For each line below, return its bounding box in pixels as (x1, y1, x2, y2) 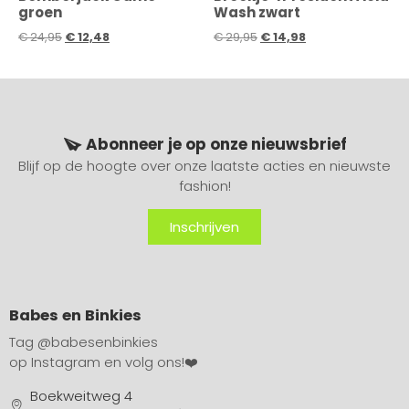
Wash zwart (214, 3, 300, 23)
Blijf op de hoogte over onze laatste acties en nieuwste (18, 156, 391, 175)
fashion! (178, 176, 231, 195)
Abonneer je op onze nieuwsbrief (86, 133, 348, 155)
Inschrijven (170, 217, 239, 237)
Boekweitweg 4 (29, 385, 132, 405)
